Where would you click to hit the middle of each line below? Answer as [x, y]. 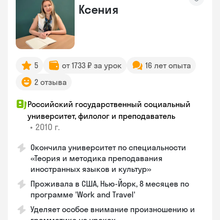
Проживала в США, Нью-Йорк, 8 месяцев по [110, 184]
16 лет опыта [168, 65]
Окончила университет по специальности [108, 147]
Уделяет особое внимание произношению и [113, 209]
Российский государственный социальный [109, 104]
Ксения [98, 9]
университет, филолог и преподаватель [101, 116]
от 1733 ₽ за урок [92, 65]
